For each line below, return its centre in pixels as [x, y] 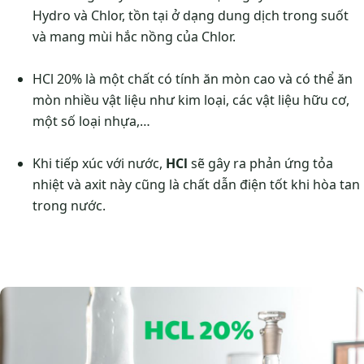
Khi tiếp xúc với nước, [99, 164]
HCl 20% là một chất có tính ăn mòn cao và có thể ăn [193, 79]
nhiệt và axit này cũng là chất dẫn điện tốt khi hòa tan [196, 185]
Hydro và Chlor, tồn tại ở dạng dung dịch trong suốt [191, 16]
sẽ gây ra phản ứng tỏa [260, 164]
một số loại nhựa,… [91, 121]
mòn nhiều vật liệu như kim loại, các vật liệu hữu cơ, [191, 100]
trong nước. [69, 206]
